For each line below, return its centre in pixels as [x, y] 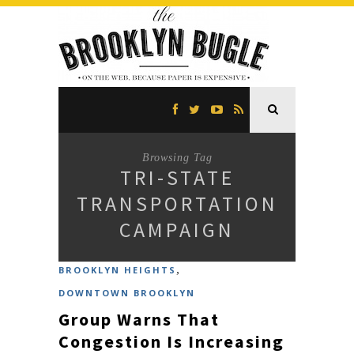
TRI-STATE [177, 177]
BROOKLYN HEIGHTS [117, 270]
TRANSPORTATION [177, 203]
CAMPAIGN [177, 230]
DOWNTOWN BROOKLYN [127, 293]
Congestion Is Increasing [171, 341]
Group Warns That [139, 319]
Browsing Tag [177, 158]
